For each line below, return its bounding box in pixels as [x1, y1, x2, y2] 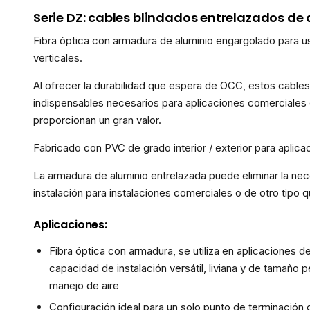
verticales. [33, 51, 82, 64]
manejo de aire [48, 279, 119, 292]
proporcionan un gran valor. [33, 113, 161, 127]
